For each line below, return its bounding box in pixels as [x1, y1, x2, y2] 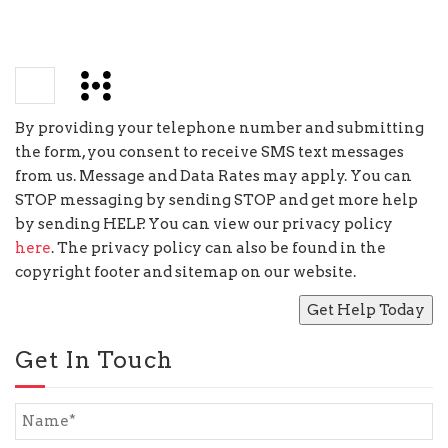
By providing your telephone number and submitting [15, 119, 424, 138]
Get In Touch [15, 345, 173, 374]
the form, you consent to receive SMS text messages [15, 143, 404, 162]
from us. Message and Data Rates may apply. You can [15, 167, 412, 186]
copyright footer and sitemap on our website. [15, 263, 356, 282]
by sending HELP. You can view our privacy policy [15, 215, 393, 234]
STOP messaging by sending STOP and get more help [15, 191, 418, 210]
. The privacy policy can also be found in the [51, 239, 386, 258]
